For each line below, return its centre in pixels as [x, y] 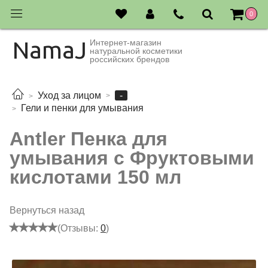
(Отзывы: [79, 228]
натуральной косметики [136, 51]
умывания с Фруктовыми [132, 158]
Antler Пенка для [89, 138]
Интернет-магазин [126, 42]
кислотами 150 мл [95, 177]
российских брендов [130, 59]
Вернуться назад [47, 210]
